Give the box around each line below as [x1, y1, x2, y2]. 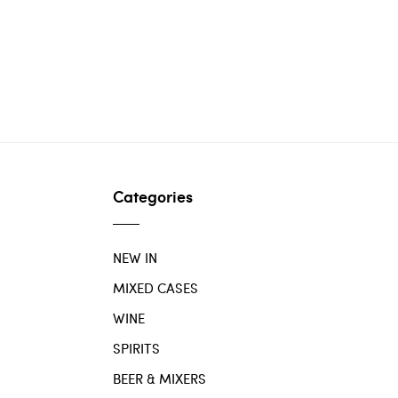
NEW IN [113, 249, 157, 267]
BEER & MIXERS [113, 370, 206, 388]
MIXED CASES [113, 279, 198, 298]
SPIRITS [113, 339, 160, 358]
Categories [113, 185, 193, 209]
